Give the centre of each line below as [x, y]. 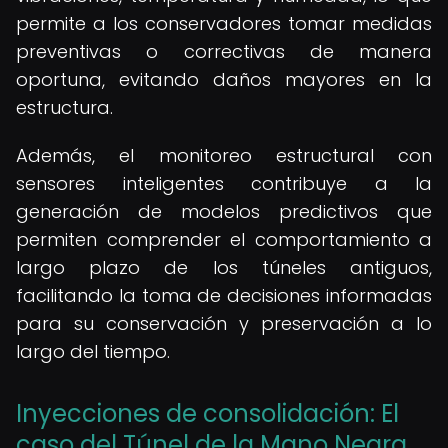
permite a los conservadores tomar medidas [224, 23]
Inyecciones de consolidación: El [207, 413]
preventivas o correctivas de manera [224, 51]
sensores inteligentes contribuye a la [224, 183]
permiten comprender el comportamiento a [224, 239]
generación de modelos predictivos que [224, 211]
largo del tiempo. [93, 351]
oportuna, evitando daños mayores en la [224, 79]
